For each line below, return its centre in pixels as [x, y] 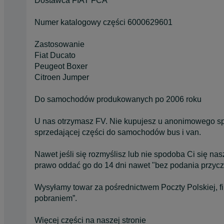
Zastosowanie [59, 44]
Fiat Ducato [55, 55]
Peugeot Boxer [61, 66]
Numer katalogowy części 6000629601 [103, 22]
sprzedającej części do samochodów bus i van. [118, 132]
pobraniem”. [56, 198]
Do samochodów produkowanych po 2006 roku [118, 99]
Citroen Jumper [62, 77]
